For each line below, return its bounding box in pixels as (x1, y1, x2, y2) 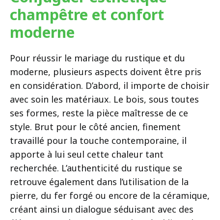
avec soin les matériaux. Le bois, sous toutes (10, 93, 199, 105)
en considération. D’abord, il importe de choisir (10, 79, 209, 91)
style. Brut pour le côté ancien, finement (10, 120, 181, 133)
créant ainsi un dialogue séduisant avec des (10, 203, 193, 215)
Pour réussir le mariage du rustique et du (10, 52, 185, 64)
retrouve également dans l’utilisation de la (10, 175, 189, 188)
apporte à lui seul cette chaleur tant (10, 148, 164, 160)
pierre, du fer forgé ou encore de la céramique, (10, 189, 210, 201)
